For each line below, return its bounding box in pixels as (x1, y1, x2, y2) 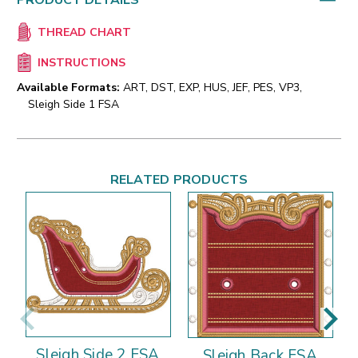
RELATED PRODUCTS (109, 171, 249, 189)
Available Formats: (17, 80, 120, 96)
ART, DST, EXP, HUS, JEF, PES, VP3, (123, 80, 302, 96)
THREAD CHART (37, 25, 131, 41)
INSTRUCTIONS (37, 55, 125, 71)
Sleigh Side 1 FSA (28, 97, 119, 113)
